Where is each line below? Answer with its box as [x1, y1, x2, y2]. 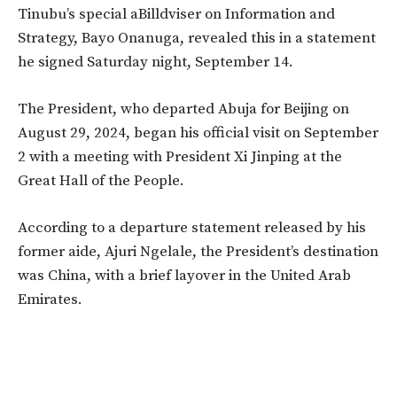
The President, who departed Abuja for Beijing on [18, 99, 349, 120]
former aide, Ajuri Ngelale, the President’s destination [18, 242, 378, 262]
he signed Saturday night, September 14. [18, 52, 293, 73]
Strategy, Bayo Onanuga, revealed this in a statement [18, 28, 376, 49]
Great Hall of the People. [18, 171, 184, 191]
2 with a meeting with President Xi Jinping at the [18, 147, 342, 167]
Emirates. [18, 290, 82, 310]
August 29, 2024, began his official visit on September [18, 123, 378, 144]
